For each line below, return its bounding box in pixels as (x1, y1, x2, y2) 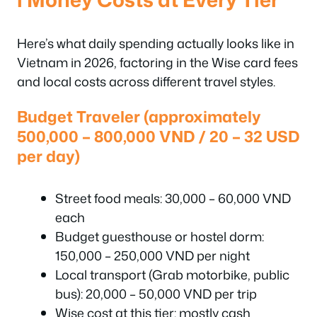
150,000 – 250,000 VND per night (55, 246, 250, 265)
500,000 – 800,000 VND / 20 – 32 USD (17, 125, 300, 147)
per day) (17, 145, 80, 167)
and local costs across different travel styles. (17, 71, 275, 91)
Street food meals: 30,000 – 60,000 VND (55, 189, 291, 207)
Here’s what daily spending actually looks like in (17, 33, 294, 52)
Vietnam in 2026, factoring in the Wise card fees (17, 52, 298, 71)
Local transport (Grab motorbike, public (55, 265, 289, 284)
